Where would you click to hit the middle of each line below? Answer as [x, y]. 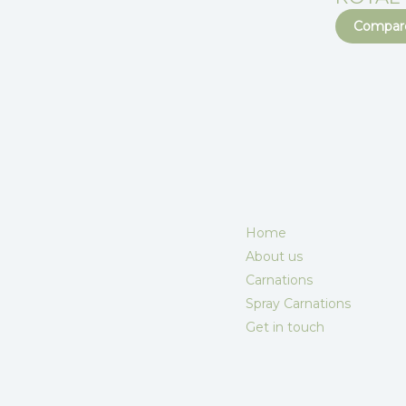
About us [274, 257]
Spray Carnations [298, 304]
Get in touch [285, 328]
